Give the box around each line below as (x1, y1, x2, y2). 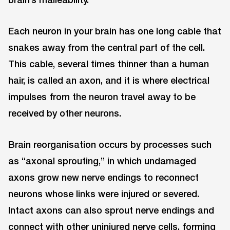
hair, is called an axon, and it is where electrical (8, 74, 209, 86)
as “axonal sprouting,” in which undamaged (8, 155, 196, 166)
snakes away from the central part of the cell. (8, 41, 205, 53)
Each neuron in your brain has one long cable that (8, 25, 221, 36)
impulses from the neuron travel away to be (8, 90, 196, 102)
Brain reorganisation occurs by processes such (8, 138, 212, 150)
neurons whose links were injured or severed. (8, 187, 199, 199)
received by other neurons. (8, 107, 121, 119)
